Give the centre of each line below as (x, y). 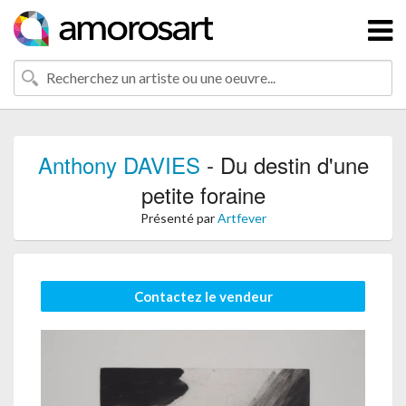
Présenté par (179, 218)
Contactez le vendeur (203, 296)
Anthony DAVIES (119, 164)
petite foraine (203, 194)
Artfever (242, 218)
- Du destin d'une (284, 164)
